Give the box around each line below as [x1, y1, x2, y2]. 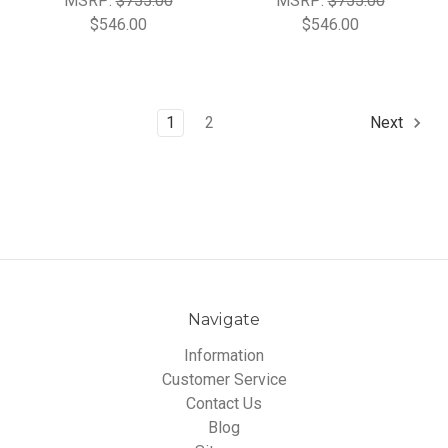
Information [184, 346, 264, 366]
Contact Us [186, 394, 262, 414]
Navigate [187, 310, 261, 330]
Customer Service [161, 370, 287, 390]
